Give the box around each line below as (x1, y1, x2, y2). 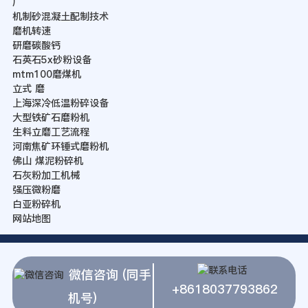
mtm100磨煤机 (12, 67, 81, 81)
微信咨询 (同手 (69, 265, 152, 283)
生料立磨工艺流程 (12, 124, 89, 139)
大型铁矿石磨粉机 (12, 110, 89, 124)
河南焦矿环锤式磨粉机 (12, 139, 109, 153)
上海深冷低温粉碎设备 (12, 96, 109, 110)
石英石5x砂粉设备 (12, 52, 91, 67)
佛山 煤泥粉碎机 (12, 153, 83, 168)
